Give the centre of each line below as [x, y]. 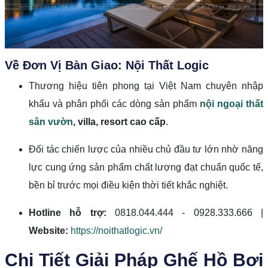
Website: [48, 230]
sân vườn [51, 121]
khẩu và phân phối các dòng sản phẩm [114, 103]
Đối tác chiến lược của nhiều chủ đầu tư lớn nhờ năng [146, 149]
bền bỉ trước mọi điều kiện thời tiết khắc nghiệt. [128, 185]
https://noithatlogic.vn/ [116, 230]
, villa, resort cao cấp [119, 121]
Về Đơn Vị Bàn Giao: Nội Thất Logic [107, 65]
